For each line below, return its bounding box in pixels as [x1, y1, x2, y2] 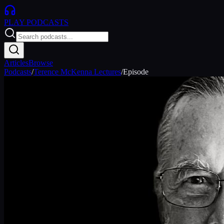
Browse [28, 58, 53, 67]
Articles [4, 58, 28, 67]
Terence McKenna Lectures [33, 67, 121, 76]
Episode [123, 67, 148, 76]
